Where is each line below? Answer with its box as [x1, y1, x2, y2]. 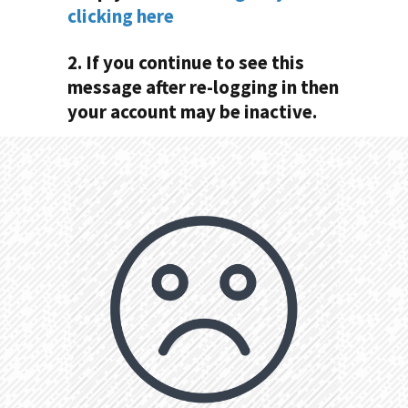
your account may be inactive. [67, 99, 317, 124]
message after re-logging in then [67, 75, 339, 99]
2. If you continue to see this [67, 50, 304, 75]
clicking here [67, 4, 174, 28]
